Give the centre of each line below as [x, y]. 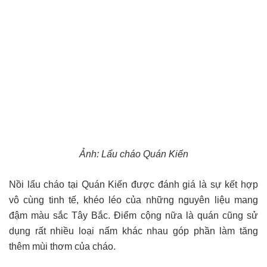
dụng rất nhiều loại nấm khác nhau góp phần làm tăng [133, 231]
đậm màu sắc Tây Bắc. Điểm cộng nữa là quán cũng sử [133, 215]
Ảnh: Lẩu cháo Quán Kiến [133, 154]
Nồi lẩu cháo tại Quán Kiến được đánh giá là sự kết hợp [133, 184]
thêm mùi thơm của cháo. [62, 246]
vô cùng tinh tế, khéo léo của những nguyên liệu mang [133, 200]
